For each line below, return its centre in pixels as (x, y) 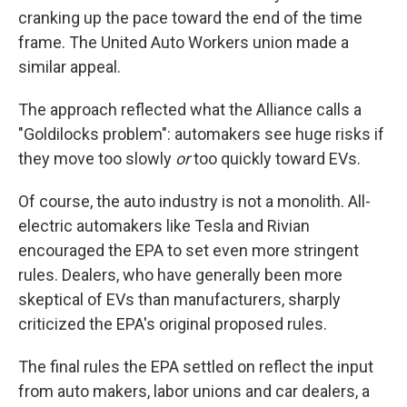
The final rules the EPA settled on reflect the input (196, 367)
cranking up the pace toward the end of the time (190, 18)
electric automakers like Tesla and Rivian (164, 226)
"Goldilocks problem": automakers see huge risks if (201, 134)
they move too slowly (97, 159)
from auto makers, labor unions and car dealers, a (194, 391)
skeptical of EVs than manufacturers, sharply (179, 299)
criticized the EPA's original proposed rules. (173, 324)
